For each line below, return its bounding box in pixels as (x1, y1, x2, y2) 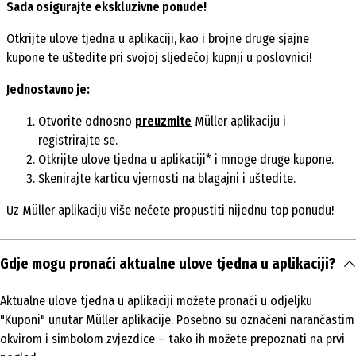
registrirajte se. (38, 132, 118, 148)
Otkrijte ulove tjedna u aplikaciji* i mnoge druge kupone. (38, 151, 334, 167)
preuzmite (135, 113, 192, 129)
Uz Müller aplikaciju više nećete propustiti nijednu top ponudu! (6, 202, 334, 218)
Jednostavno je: (6, 81, 90, 97)
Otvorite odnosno (38, 113, 135, 129)
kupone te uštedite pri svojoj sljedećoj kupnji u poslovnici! (6, 49, 311, 65)
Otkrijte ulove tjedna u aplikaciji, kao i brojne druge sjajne (6, 30, 309, 46)
